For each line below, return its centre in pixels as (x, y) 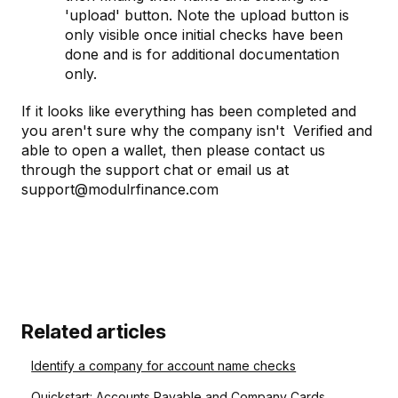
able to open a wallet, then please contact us (173, 150)
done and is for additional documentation (202, 54)
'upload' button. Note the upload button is (207, 15)
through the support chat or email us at (155, 169)
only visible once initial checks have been (204, 34)
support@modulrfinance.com (124, 189)
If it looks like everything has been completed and (189, 111)
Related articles (94, 331)
